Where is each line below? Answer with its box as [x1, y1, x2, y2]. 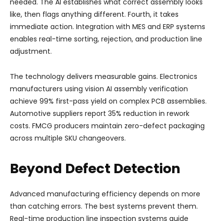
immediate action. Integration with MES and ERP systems [10, 22, 205, 32]
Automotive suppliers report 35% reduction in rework [10, 109, 189, 118]
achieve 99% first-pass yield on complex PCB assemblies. [10, 96, 207, 106]
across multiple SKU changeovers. [10, 133, 126, 143]
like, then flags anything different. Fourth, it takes [10, 9, 179, 19]
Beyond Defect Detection [10, 159, 181, 178]
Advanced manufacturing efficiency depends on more [10, 189, 200, 199]
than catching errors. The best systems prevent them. [10, 201, 198, 211]
